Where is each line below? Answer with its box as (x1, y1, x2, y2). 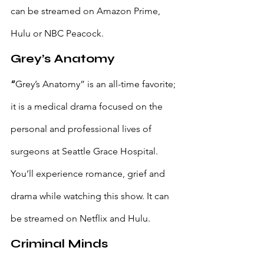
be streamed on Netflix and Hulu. (11, 213, 150, 225)
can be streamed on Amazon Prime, (11, 5, 163, 17)
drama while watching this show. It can (11, 190, 171, 202)
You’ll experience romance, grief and (11, 168, 167, 180)
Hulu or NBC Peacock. (11, 28, 106, 39)
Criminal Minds (11, 236, 108, 252)
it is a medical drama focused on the (11, 101, 165, 113)
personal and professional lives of (11, 123, 154, 135)
